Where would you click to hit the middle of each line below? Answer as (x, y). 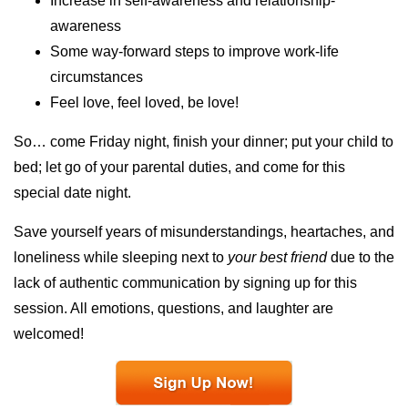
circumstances (97, 77)
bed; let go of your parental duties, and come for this (179, 168)
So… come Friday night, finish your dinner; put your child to (204, 142)
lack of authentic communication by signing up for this (185, 283)
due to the (361, 258)
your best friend (277, 258)
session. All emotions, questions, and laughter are (173, 309)
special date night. (72, 193)
